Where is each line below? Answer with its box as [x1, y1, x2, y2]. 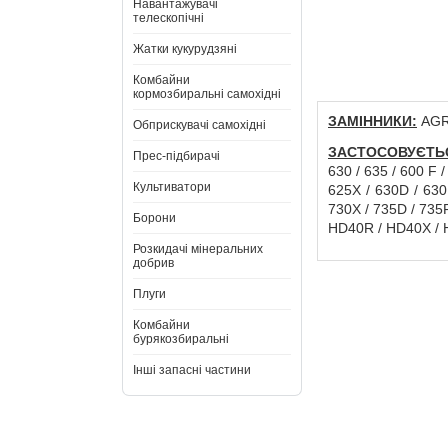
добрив [133, 256, 174, 270]
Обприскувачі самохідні [133, 118, 266, 132]
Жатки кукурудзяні [133, 42, 237, 56]
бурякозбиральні [133, 332, 229, 346]
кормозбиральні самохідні [133, 87, 281, 101]
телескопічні [133, 11, 204, 25]
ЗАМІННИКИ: [328, 113, 417, 129]
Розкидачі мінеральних [133, 242, 263, 256]
